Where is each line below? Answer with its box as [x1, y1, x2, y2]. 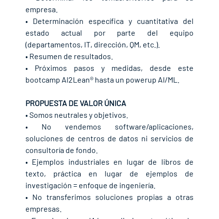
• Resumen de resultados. [25, 51, 113, 61]
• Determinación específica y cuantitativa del [25, 16, 194, 26]
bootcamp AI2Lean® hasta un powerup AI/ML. [25, 75, 179, 85]
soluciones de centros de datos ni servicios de [25, 133, 194, 143]
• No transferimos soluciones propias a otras [25, 192, 194, 202]
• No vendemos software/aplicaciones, [25, 122, 194, 131]
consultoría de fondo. [25, 145, 98, 155]
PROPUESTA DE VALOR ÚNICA [25, 98, 126, 108]
